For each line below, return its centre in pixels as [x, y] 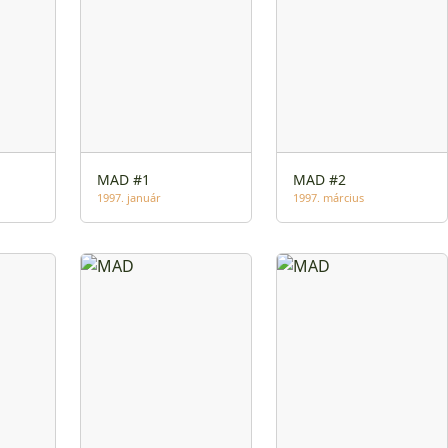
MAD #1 [124, 180]
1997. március [328, 198]
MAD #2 [319, 180]
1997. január [129, 198]
